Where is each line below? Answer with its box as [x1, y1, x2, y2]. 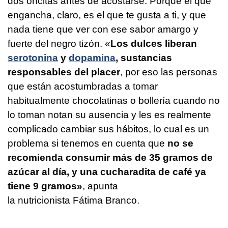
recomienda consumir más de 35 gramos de [8, 152, 213, 163]
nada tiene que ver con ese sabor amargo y [8, 23, 198, 35]
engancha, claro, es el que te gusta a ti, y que [8, 9, 206, 20]
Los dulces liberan [110, 38, 197, 49]
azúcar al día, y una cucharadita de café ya [8, 166, 206, 177]
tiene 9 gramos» [8, 180, 82, 191]
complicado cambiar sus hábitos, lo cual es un [8, 123, 209, 134]
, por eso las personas [120, 66, 217, 77]
